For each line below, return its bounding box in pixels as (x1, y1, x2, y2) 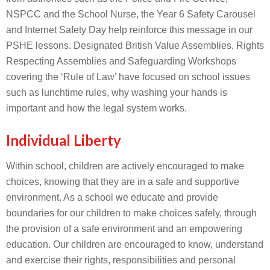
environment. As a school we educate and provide (6, 192, 218, 202)
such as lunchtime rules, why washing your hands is (6, 87, 227, 98)
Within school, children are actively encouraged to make (6, 161, 244, 171)
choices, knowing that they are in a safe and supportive (6, 177, 239, 187)
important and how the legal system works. (6, 103, 187, 113)
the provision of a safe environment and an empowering (6, 224, 242, 234)
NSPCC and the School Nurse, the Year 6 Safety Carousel (6, 9, 256, 19)
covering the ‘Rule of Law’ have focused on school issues (6, 72, 250, 82)
